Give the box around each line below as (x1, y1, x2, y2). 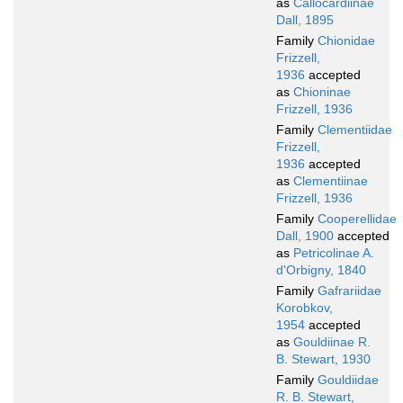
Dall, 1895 (276, 13, 334, 28)
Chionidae (318, 33, 375, 49)
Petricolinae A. (293, 246, 374, 261)
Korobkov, (276, 300, 333, 316)
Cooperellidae (318, 211, 397, 227)
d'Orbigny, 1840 (276, 263, 366, 278)
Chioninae (293, 85, 351, 100)
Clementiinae (293, 174, 368, 189)
